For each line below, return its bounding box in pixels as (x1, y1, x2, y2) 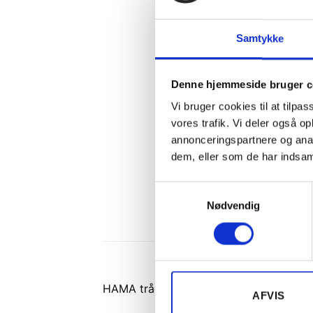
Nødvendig (206, 199, 261, 212)
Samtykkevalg (154, 183, 221, 196)
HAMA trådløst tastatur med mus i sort (103, 282, 309, 296)
